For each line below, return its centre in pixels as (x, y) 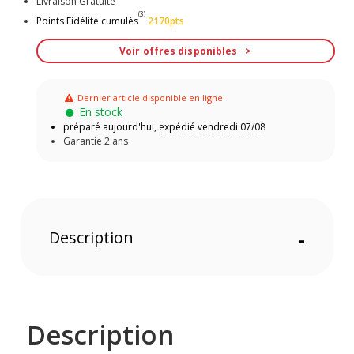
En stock (100, 112)
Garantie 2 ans (95, 141)
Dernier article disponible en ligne (151, 98)
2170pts (166, 21)
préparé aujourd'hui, (111, 127)
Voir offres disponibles (179, 51)
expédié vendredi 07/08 (212, 127)
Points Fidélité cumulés (87, 21)
